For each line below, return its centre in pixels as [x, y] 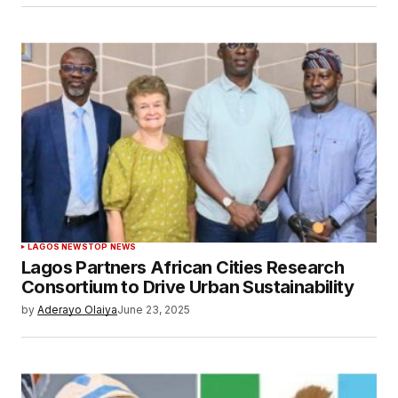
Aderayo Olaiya [77, 310]
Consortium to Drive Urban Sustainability [187, 287]
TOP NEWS [112, 247]
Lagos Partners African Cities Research [183, 268]
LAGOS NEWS [58, 247]
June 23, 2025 [154, 310]
